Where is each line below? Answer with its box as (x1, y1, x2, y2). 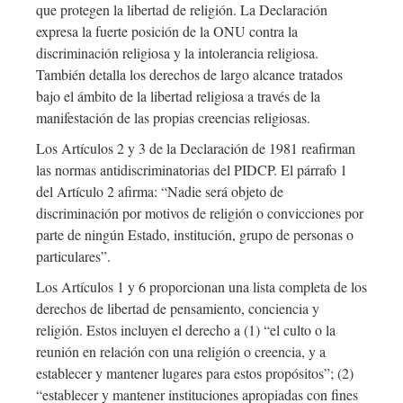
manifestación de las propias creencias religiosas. (36, 108, 310, 128)
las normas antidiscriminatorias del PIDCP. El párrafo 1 (36, 160, 347, 180)
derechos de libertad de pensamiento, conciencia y (36, 299, 319, 318)
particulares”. (36, 246, 111, 266)
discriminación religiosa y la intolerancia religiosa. (36, 43, 318, 63)
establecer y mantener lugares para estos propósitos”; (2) (36, 363, 354, 383)
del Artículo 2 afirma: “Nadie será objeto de (36, 182, 283, 201)
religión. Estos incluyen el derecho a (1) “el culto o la (36, 320, 336, 340)
